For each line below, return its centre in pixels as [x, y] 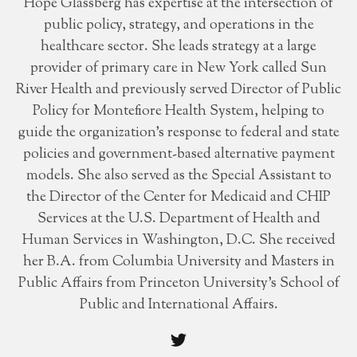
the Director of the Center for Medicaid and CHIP [178, 198]
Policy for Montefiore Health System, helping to [178, 112]
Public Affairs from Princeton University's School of [178, 284]
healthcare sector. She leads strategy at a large [178, 47]
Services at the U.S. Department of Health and [178, 219]
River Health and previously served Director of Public [178, 90]
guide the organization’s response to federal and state [178, 133]
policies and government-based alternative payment [178, 155]
